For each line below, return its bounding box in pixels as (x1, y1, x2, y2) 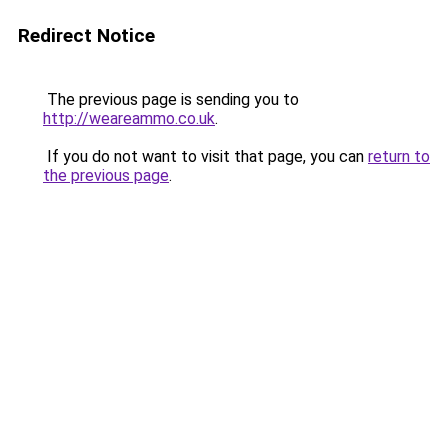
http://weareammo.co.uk (43, 109, 215, 128)
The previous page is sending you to (43, 90, 299, 109)
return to (368, 147, 430, 166)
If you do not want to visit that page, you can (43, 147, 368, 166)
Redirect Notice (18, 24, 155, 47)
